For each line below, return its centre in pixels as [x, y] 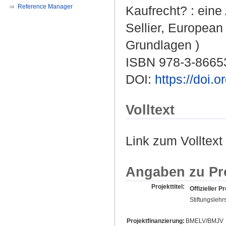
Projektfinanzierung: [156, 221]
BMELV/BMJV [205, 221]
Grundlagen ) [162, 45]
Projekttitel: [168, 186]
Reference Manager [45, 7]
